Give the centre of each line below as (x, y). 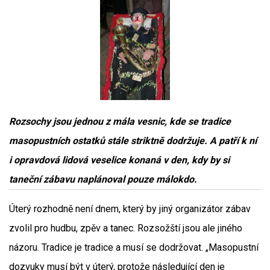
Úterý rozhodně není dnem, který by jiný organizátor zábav (130, 209)
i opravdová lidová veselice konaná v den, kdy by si (119, 160)
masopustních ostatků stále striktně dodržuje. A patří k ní (133, 141)
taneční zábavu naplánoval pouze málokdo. (103, 179)
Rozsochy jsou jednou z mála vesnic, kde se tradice (120, 121)
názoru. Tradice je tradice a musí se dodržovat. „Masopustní (134, 247)
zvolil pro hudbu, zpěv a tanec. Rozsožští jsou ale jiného (126, 228)
